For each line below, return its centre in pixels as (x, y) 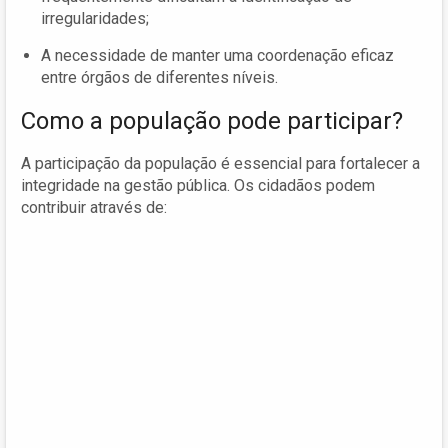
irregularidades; (95, 18)
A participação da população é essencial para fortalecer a (220, 163)
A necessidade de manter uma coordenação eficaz (217, 55)
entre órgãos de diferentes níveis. (159, 77)
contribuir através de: (94, 207)
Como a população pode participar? (212, 120)
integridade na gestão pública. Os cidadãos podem (198, 185)
